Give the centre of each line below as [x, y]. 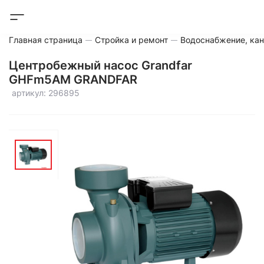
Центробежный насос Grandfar [100, 65]
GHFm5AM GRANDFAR [73, 80]
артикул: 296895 [46, 93]
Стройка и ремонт [131, 40]
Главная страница [46, 40]
